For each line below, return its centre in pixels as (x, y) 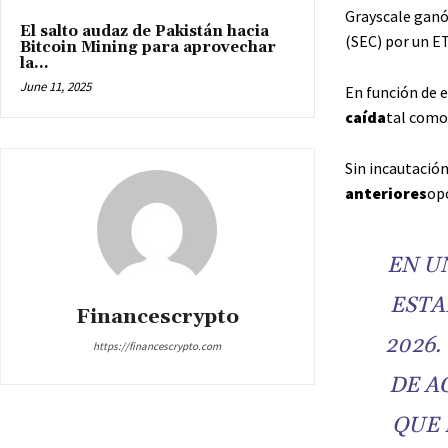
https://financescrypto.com (157, 345)
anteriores (385, 192)
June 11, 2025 (55, 86)
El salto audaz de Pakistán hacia (144, 31)
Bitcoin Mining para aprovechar (148, 47)
